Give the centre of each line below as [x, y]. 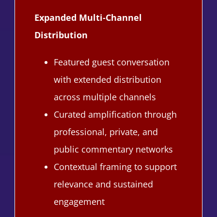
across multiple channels [105, 97]
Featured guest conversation [111, 62]
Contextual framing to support [115, 166]
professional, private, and [106, 132]
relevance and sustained [103, 184]
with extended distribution [107, 79]
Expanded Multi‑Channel [88, 17]
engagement [79, 201]
